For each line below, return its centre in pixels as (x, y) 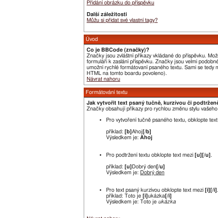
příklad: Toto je (124, 196)
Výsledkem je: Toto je (132, 202)
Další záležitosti (107, 14)
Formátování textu (107, 92)
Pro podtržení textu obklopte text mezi (150, 155)
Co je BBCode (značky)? (118, 50)
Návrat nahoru (103, 79)
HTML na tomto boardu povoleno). (127, 73)
